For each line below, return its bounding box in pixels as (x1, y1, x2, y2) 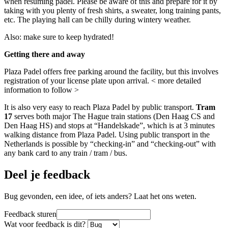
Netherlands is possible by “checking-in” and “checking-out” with (4, 139, 216, 148)
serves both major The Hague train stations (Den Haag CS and (12, 111, 215, 121)
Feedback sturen (4, 209, 56, 218)
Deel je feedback (4, 167, 90, 181)
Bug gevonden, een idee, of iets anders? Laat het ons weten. (4, 191, 196, 201)
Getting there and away (4, 49, 85, 59)
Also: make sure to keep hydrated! (4, 32, 114, 41)
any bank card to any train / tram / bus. (4, 148, 127, 157)
